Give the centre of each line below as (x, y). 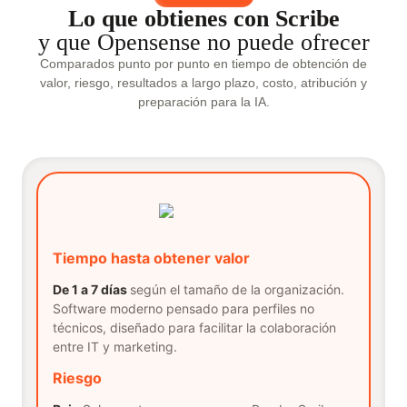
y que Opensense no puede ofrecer (203, 42)
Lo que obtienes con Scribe (203, 19)
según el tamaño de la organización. (237, 289)
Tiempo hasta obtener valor (151, 258)
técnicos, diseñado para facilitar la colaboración (194, 328)
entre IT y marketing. (115, 347)
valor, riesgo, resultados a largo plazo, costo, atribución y (203, 83)
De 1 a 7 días (90, 289)
